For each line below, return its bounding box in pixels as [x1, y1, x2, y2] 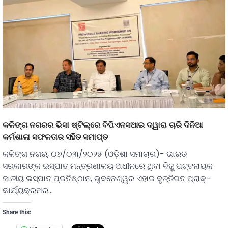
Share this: [3, 209, 31, 216]
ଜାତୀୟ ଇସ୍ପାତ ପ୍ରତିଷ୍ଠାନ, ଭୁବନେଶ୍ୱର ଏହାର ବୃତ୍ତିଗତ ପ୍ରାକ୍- [3, 173, 211, 185]
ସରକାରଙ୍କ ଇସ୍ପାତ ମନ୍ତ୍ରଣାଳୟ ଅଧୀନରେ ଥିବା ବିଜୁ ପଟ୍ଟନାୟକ [3, 160, 213, 173]
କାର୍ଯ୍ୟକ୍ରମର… [3, 185, 53, 197]
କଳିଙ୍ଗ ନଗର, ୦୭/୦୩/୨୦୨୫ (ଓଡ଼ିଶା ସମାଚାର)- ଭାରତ [3, 148, 187, 160]
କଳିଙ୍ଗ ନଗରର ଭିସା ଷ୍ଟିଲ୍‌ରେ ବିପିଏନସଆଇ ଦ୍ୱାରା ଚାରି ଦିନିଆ [3, 120, 203, 130]
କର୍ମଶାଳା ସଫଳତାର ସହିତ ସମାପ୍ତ [3, 132, 108, 142]
